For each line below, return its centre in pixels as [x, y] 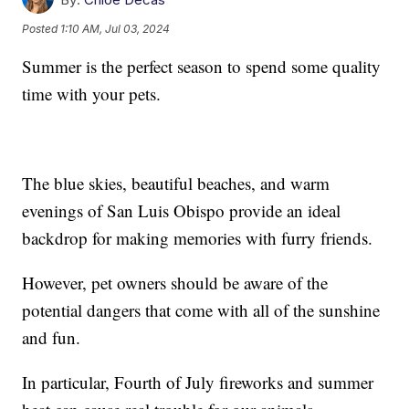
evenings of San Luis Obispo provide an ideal [182, 211]
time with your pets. [92, 94]
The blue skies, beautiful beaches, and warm [176, 184]
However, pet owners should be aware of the [175, 283]
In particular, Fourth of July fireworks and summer [198, 383]
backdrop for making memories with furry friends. [198, 238]
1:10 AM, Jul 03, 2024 [115, 28]
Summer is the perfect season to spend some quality [202, 67]
